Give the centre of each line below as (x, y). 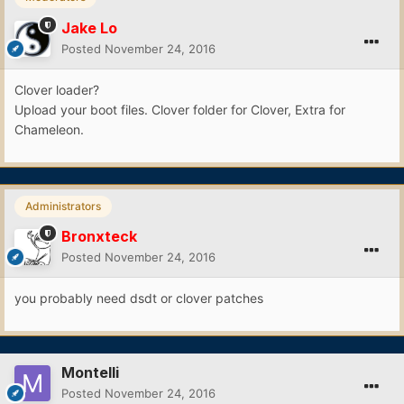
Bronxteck (99, 236)
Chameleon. (49, 129)
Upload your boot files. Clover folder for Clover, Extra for (180, 109)
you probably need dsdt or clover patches (139, 298)
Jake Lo (89, 28)
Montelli (90, 372)
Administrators (63, 206)
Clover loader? (57, 89)
